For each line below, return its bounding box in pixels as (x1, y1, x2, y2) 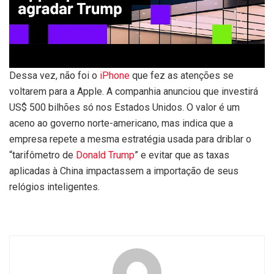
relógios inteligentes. (9, 181, 100, 193)
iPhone (100, 70, 130, 82)
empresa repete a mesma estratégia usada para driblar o (9, 133, 251, 146)
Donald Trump (76, 149, 135, 161)
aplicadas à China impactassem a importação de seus (9, 165, 239, 177)
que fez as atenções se (130, 70, 234, 82)
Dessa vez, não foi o (9, 70, 100, 82)
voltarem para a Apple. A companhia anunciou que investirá (9, 86, 258, 98)
